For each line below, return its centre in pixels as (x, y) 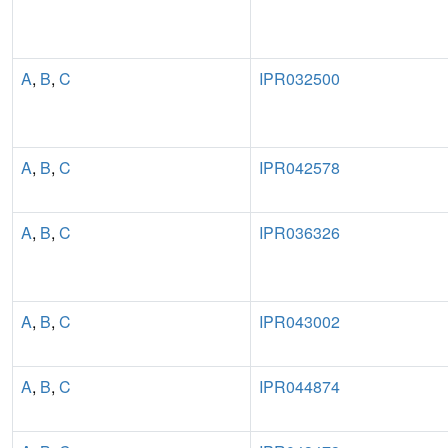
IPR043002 (299, 321)
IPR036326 (299, 232)
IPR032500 (299, 78)
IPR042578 (299, 167)
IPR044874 (299, 386)
